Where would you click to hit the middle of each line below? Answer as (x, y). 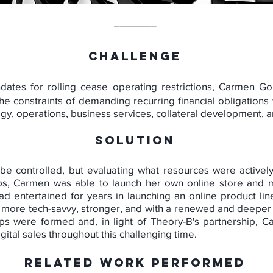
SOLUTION (135, 140)
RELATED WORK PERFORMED (135, 263)
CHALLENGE (135, 56)
